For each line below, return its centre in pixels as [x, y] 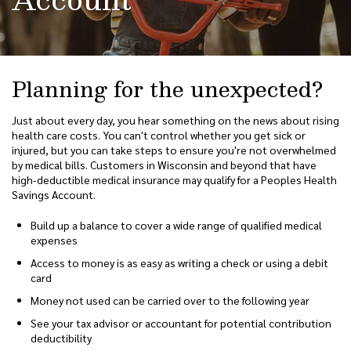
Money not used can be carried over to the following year [170, 300]
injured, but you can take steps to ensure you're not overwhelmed [174, 150]
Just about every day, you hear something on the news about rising [175, 120]
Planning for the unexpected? [167, 88]
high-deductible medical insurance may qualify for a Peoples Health [174, 179]
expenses [54, 240]
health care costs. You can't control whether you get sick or [159, 135]
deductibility [61, 338]
